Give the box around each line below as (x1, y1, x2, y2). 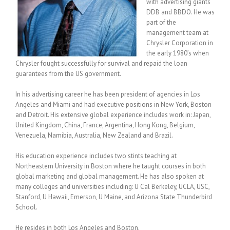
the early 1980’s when (146, 49, 209, 57)
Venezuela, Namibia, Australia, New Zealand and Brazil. (15, 131, 173, 140)
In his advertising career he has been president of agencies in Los (15, 90, 200, 99)
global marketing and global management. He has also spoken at (15, 172, 204, 181)
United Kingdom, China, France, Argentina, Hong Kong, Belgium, (15, 121, 195, 129)
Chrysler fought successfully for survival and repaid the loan (15, 59, 187, 68)
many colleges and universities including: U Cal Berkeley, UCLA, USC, (15, 182, 209, 191)
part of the (146, 18, 176, 27)
